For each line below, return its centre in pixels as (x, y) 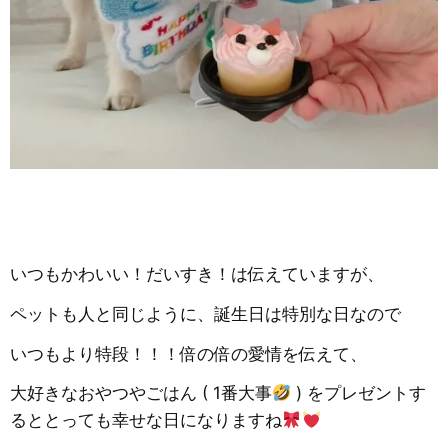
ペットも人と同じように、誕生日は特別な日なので (205, 313)
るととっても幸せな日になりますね (146, 420)
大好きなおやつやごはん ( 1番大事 (141, 393)
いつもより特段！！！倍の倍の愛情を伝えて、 (188, 353)
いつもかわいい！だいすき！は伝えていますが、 (197, 273)
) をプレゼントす (359, 393)
